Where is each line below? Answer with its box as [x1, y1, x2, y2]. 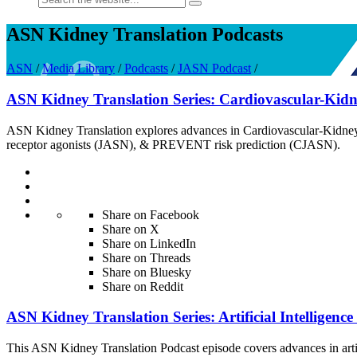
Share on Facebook [102, 207, 199, 222]
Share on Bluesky [102, 265, 191, 279]
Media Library [42, 61, 115, 76]
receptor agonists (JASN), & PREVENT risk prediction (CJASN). [6, 137, 340, 151]
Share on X [102, 222, 159, 236]
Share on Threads [102, 250, 190, 265]
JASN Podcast [178, 61, 251, 76]
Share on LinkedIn [102, 236, 196, 250]
